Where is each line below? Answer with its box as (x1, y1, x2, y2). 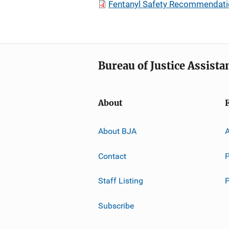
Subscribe (98, 200, 134, 211)
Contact (98, 151, 126, 161)
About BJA (98, 126, 136, 136)
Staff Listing (98, 175, 143, 186)
